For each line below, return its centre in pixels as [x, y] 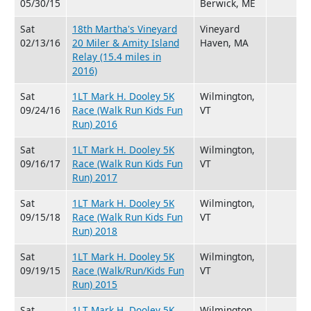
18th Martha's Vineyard [125, 28]
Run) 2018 [95, 230]
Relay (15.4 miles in [117, 56]
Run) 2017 [95, 177]
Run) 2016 [95, 124]
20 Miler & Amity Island [126, 42]
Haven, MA [224, 42]
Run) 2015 [95, 284]
